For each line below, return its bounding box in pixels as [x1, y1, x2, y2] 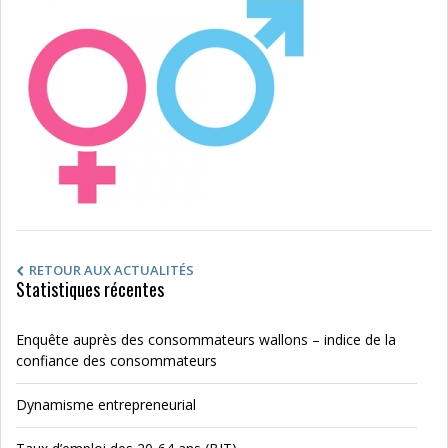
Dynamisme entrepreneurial [16, 395, 196, 414]
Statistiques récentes [16, 276, 164, 302]
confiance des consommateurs [16, 351, 221, 370]
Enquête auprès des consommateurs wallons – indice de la [16, 330, 396, 349]
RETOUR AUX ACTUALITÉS [29, 261, 194, 279]
